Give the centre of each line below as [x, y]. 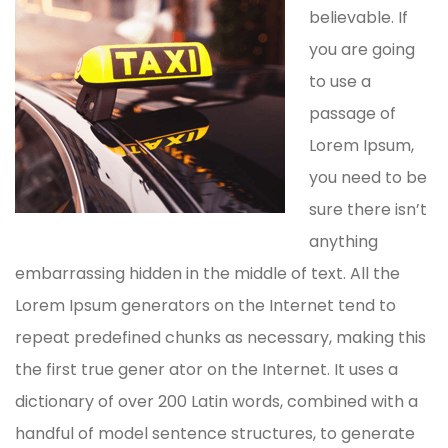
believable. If [358, 17]
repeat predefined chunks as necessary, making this [220, 337]
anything [343, 241]
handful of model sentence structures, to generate [215, 433]
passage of [352, 113]
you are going [362, 49]
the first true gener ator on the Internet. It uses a [206, 369]
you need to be [368, 177]
